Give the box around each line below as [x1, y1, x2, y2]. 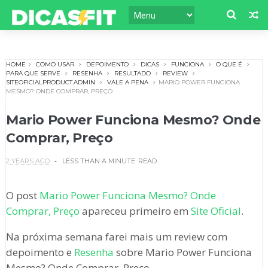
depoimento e [5, 245, 74, 260]
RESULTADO [114, 69, 151, 78]
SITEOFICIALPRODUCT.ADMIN [5, 78, 95, 87]
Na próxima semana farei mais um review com [5, 230, 227, 244]
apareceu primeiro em [79, 204, 191, 218]
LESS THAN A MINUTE [62, 157, 135, 166]
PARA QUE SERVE [5, 69, 60, 78]
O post [5, 188, 39, 203]
